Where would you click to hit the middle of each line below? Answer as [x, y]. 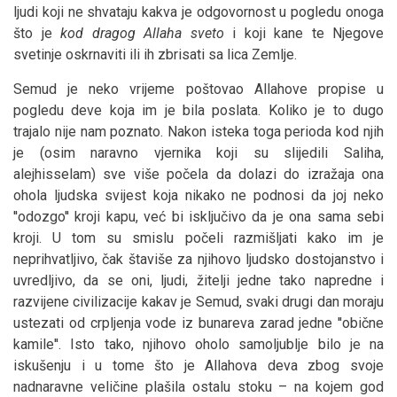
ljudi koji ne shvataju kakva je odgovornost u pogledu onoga [198, 12]
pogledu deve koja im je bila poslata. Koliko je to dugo [198, 110]
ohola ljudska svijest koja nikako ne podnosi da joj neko [198, 195]
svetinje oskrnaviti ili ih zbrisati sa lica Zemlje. [155, 54]
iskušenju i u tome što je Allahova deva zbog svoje [198, 365]
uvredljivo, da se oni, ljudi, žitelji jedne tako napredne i [198, 280]
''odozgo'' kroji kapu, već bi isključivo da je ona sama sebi [198, 216]
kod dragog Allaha [121, 33]
